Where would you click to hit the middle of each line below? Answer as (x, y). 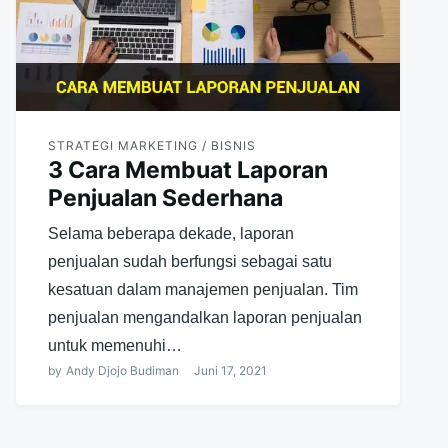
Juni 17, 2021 (230, 371)
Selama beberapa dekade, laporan (170, 234)
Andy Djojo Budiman (122, 371)
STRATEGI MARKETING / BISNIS (151, 146)
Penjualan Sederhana (165, 198)
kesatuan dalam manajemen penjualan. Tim (202, 290)
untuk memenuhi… (114, 346)
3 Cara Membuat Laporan (187, 170)
